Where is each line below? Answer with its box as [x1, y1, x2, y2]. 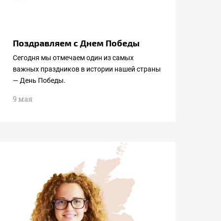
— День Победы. [13, 76, 66, 84]
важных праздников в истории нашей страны [13, 65, 161, 73]
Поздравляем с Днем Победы [13, 37, 140, 48]
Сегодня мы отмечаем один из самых [13, 54, 134, 62]
